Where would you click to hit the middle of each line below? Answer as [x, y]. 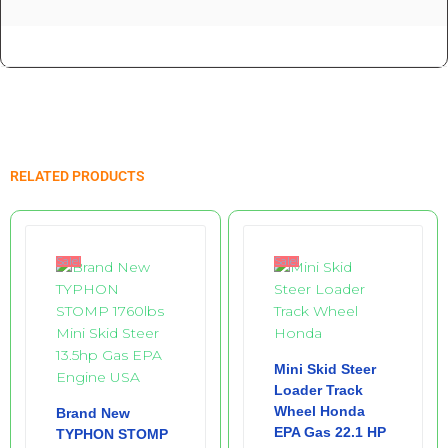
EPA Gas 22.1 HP [329, 431]
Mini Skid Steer [324, 368]
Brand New [93, 412]
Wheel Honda [319, 410]
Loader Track [318, 389]
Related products [77, 173]
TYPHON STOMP [112, 433]
